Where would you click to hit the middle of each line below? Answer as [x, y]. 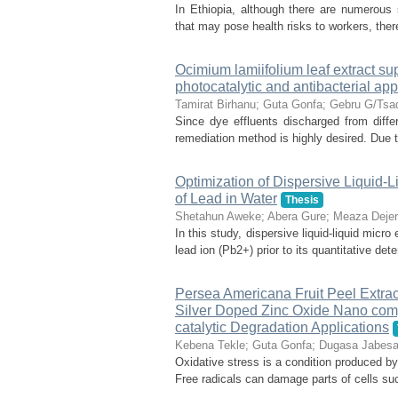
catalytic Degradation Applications [282, 327]
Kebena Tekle [210, 345]
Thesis [302, 200]
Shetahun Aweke [218, 216]
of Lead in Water [226, 199]
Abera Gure [297, 216]
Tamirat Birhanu [215, 104]
